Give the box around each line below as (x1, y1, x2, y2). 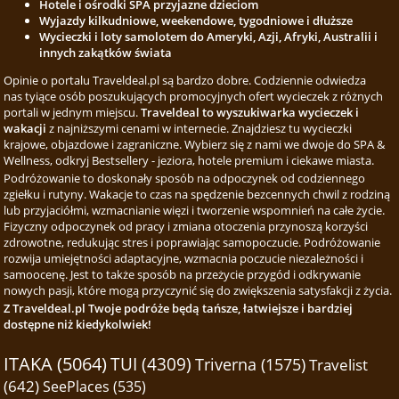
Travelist (309, 354, 369, 375)
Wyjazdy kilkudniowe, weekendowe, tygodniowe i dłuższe (39, 12, 354, 28)
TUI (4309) (110, 353, 192, 376)
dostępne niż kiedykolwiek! (4, 316, 152, 332)
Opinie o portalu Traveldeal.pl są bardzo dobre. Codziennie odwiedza (4, 72, 367, 88)
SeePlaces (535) (43, 377, 147, 396)
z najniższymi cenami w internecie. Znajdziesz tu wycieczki (46, 120, 353, 136)
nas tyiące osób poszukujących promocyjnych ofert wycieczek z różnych (4, 88, 384, 104)
